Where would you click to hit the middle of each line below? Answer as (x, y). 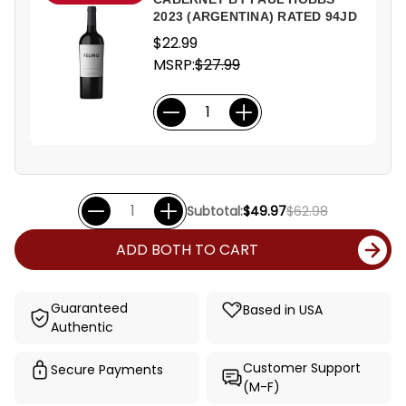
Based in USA (283, 309)
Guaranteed (89, 308)
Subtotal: (215, 211)
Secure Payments (107, 369)
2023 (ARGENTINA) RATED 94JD (255, 16)
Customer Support (302, 368)
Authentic (82, 327)
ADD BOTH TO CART (187, 250)
